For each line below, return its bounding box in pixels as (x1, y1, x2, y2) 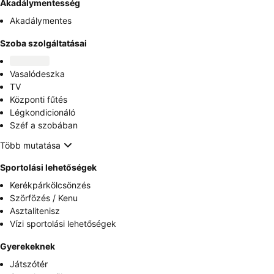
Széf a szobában (10, 120, 78, 130)
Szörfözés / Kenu (10, 193, 78, 203)
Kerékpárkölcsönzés (10, 180, 91, 190)
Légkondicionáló (10, 107, 75, 117)
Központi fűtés (10, 94, 67, 105)
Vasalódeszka (10, 68, 65, 79)
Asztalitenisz (10, 206, 60, 216)
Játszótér (10, 259, 48, 269)
